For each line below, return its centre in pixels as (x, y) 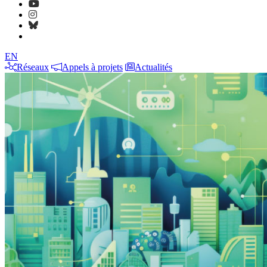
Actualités (153, 67)
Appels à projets (92, 67)
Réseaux (33, 67)
